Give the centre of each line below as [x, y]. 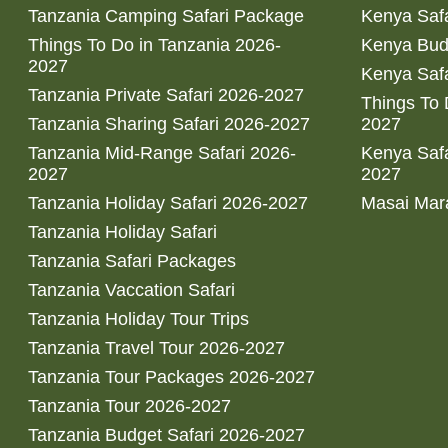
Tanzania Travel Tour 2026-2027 [156, 348]
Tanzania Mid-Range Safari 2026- [162, 153]
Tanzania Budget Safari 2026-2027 [166, 435]
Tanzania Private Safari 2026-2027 [166, 95]
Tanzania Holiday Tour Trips [138, 319]
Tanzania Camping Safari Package [166, 16]
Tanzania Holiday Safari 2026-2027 [168, 203]
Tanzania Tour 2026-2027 [129, 406]
